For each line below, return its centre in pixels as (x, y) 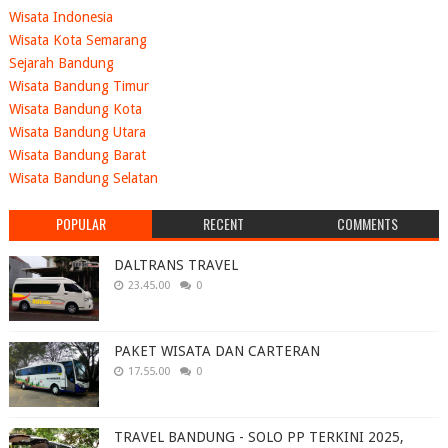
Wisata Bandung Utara (77, 132)
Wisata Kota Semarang (77, 40)
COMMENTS (367, 223)
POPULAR (80, 223)
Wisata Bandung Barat (77, 155)
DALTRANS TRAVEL (175, 264)
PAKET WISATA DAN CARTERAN (216, 350)
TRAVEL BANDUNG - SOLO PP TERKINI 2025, (258, 436)
